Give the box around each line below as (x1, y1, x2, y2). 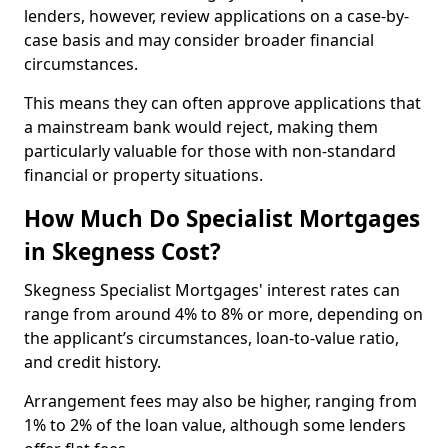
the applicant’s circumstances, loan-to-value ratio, (24, 327, 399, 349)
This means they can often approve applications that (24, 92, 421, 114)
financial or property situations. (24, 164, 263, 186)
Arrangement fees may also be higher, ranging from (24, 390, 417, 412)
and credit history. (24, 351, 161, 373)
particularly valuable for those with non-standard (24, 140, 396, 162)
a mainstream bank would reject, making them (24, 116, 378, 138)
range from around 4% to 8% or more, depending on (24, 303, 423, 325)
